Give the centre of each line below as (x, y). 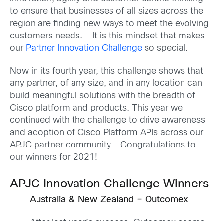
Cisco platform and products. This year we (96, 108)
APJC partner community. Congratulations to (103, 145)
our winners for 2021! (54, 157)
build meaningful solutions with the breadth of (103, 96)
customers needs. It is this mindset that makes (107, 37)
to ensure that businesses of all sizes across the (107, 12)
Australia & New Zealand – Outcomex (109, 200)
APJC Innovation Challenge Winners (109, 184)
